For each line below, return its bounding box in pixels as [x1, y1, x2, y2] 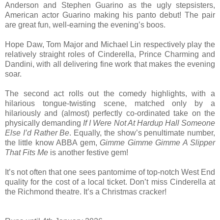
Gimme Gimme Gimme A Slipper [100, 138, 216, 147]
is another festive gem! [48, 148, 128, 157]
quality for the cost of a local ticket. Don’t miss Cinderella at [5, 178, 215, 187]
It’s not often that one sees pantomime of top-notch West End [5, 168, 215, 177]
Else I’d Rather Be [5, 129, 70, 137]
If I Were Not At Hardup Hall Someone [83, 119, 216, 128]
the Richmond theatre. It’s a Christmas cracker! [5, 188, 168, 196]
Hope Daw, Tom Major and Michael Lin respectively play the [5, 40, 215, 49]
